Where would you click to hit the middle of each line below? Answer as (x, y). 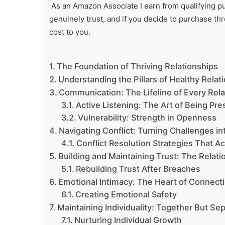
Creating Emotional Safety (126, 194)
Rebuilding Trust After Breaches (138, 168)
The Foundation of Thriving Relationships (138, 66)
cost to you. (72, 32)
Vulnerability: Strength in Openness (147, 117)
